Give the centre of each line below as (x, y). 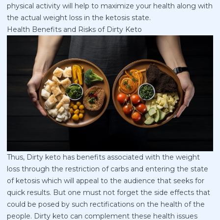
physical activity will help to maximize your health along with (110, 6)
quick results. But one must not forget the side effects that (109, 192)
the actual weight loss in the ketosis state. (79, 18)
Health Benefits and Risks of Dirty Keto (74, 30)
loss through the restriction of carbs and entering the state (108, 169)
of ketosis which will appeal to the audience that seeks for (106, 180)
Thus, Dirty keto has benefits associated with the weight (103, 157)
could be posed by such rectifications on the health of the (106, 204)
